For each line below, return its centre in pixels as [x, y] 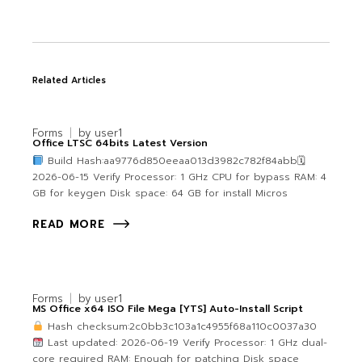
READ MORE [69, 225]
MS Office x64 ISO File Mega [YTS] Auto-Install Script [168, 309]
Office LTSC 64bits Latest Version [120, 143]
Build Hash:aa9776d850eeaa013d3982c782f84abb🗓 [174, 161]
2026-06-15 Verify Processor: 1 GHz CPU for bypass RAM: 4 [180, 177]
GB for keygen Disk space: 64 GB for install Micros [160, 194]
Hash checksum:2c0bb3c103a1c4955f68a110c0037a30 [180, 327]
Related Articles [69, 81]
